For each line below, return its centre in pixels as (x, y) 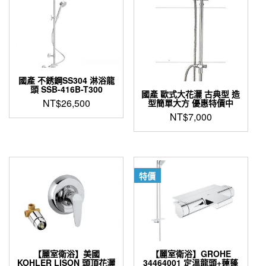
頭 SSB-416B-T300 (66, 89)
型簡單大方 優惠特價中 (191, 103)
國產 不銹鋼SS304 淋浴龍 (66, 80)
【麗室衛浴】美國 (66, 254)
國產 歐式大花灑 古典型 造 (191, 94)
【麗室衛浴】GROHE (191, 254)
